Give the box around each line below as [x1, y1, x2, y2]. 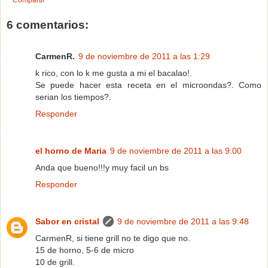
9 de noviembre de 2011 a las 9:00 [110, 145, 242, 156]
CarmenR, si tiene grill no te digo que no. [35, 233, 190, 243]
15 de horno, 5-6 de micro [35, 245, 134, 255]
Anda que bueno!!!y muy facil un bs [35, 162, 169, 172]
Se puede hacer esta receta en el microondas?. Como [35, 80, 261, 90]
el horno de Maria [35, 145, 106, 156]
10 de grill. [35, 257, 75, 267]
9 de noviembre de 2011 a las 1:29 [78, 51, 210, 61]
